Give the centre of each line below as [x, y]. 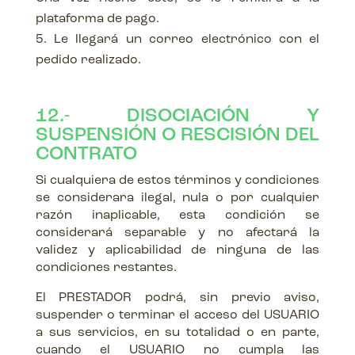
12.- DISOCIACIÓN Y [177, 116]
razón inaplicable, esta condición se [177, 216]
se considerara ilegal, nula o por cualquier [177, 198]
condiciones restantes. [106, 268]
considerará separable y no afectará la [177, 233]
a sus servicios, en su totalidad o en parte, [177, 333]
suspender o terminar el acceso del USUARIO [177, 315]
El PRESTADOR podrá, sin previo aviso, [177, 298]
